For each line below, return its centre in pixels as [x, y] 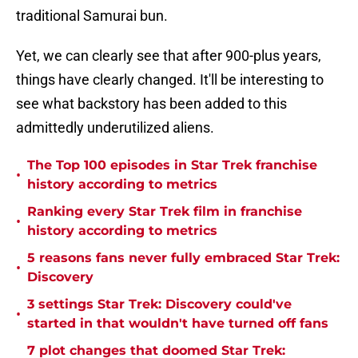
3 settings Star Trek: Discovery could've [159, 304]
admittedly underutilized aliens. [115, 128]
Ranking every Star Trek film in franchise [165, 212]
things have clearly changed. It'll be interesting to [170, 80]
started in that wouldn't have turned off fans [178, 324]
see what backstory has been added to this [151, 104]
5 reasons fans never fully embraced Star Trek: [183, 258]
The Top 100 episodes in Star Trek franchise [172, 165]
